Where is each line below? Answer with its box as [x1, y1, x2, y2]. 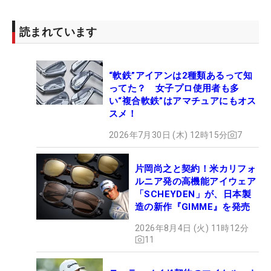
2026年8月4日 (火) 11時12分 [135, 223, 249, 233]
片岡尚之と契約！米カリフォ [135, 163, 256, 174]
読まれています [19, 25, 97, 38]
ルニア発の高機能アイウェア [135, 175, 256, 187]
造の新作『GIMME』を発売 [135, 201, 250, 212]
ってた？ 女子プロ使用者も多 [109, 82, 240, 94]
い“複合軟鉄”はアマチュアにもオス [109, 95, 256, 106]
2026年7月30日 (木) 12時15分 [109, 129, 228, 140]
